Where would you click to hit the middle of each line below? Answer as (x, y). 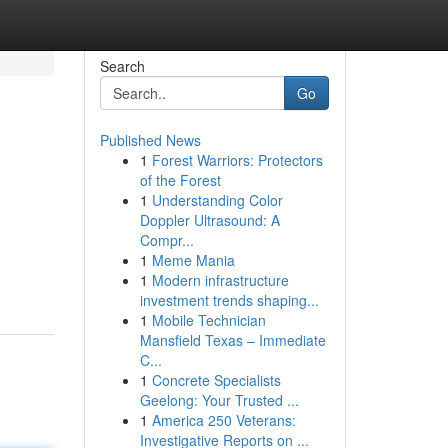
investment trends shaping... (229, 300)
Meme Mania (193, 260)
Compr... (166, 240)
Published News (150, 140)
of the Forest (180, 180)
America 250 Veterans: (223, 420)
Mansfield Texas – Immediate (232, 340)
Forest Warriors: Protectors (237, 160)
